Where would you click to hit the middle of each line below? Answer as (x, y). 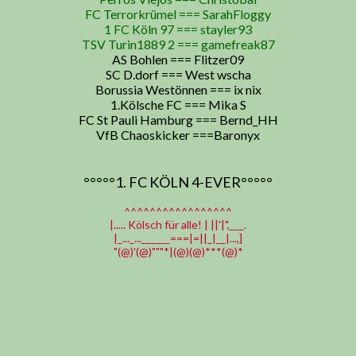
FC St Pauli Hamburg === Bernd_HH (178, 120)
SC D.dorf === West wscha (178, 74)
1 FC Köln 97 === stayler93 (178, 29)
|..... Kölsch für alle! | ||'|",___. (178, 224)
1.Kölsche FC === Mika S (178, 104)
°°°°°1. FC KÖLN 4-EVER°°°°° (178, 182)
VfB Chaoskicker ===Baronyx (178, 135)
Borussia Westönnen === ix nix (178, 89)
